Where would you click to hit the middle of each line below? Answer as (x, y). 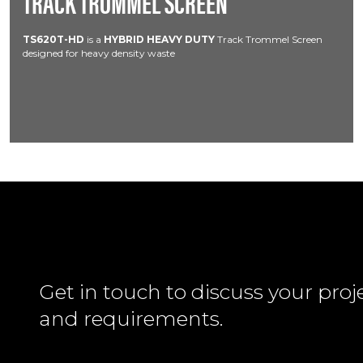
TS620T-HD (53, 39)
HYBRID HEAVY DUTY (159, 39)
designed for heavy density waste (99, 53)
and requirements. (131, 318)
